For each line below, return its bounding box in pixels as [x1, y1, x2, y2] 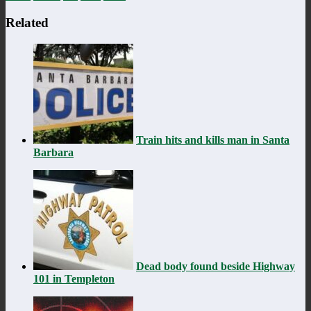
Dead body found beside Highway [136, 260, 295, 272]
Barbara [33, 146, 74, 158]
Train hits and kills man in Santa [136, 133, 289, 146]
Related [6, 15, 49, 30]
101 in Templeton [33, 272, 115, 285]
